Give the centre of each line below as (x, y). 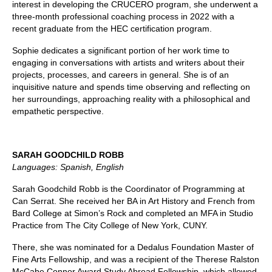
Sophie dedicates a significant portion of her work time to (121, 51)
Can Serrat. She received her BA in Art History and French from (134, 201)
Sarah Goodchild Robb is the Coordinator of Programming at (128, 189)
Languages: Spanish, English (68, 167)
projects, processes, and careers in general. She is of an (121, 75)
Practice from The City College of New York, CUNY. (110, 226)
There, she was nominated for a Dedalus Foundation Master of (133, 247)
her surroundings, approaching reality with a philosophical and (131, 99)
